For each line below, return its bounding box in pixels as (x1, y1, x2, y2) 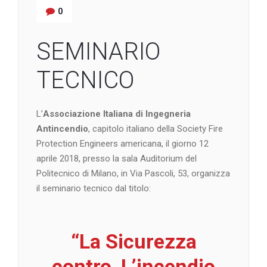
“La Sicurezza (70, 229, 197, 253)
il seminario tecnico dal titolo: (36, 182, 151, 194)
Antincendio (36, 123, 88, 134)
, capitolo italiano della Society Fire (88, 123, 223, 134)
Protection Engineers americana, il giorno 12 (36, 138, 209, 149)
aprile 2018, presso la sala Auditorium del (36, 153, 197, 164)
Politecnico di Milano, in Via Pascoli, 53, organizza (36, 167, 230, 179)
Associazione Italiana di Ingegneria (43, 108, 191, 119)
